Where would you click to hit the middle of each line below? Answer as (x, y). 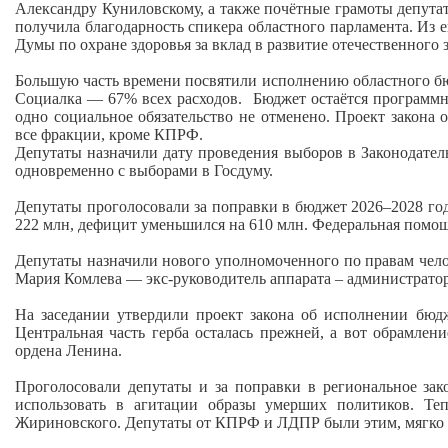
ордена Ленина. (70, 350)
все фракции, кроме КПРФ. (111, 134)
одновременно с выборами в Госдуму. (146, 170)
